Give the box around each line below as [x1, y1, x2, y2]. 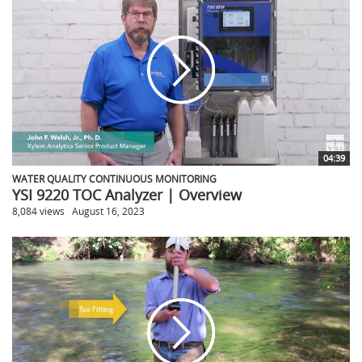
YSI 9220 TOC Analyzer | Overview [12, 184, 242, 204]
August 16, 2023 [72, 204, 145, 217]
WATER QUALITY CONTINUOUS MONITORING [12, 171, 217, 185]
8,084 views [12, 204, 65, 217]
